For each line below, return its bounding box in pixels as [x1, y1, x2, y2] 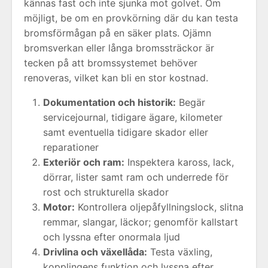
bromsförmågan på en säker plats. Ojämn [24, 27, 211, 39]
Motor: [43, 201, 75, 213]
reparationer [43, 141, 99, 153]
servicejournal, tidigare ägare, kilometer [43, 111, 223, 123]
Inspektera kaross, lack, [124, 156, 234, 168]
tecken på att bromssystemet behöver [24, 57, 197, 69]
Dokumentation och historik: [43, 96, 176, 108]
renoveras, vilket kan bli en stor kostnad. [24, 72, 208, 84]
